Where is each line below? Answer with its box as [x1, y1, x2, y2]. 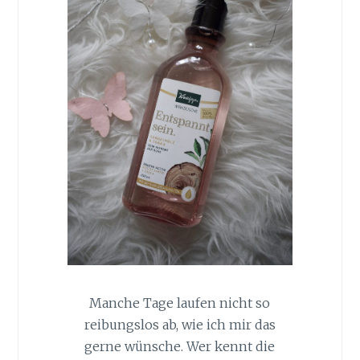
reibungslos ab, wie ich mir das [84, 316, 276, 333]
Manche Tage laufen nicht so [89, 294, 271, 311]
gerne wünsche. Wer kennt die [84, 337, 276, 354]
